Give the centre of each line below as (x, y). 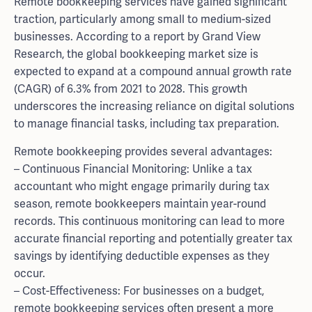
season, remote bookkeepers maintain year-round (140, 203)
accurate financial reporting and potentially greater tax (153, 238)
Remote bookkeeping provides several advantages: (143, 151)
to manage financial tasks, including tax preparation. (147, 124)
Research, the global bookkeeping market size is (136, 54)
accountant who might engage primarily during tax (142, 186)
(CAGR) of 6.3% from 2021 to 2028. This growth (131, 89)
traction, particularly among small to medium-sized (142, 19)
